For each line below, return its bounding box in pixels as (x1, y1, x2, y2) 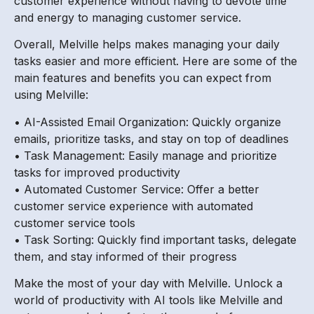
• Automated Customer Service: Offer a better (14, 182, 259, 196)
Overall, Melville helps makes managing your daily (14, 37, 280, 52)
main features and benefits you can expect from (14, 71, 271, 86)
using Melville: (14, 88, 88, 102)
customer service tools (14, 215, 135, 230)
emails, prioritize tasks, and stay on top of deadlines (14, 131, 289, 146)
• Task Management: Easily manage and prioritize (14, 148, 277, 163)
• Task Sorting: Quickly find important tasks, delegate (14, 232, 296, 247)
